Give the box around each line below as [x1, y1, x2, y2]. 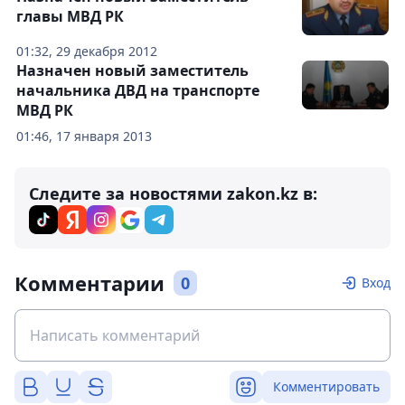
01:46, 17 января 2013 [16, 127, 152, 145]
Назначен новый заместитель [16, 61, 249, 80]
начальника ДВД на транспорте [16, 80, 259, 100]
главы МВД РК [16, 6, 124, 26]
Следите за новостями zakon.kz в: [29, 183, 317, 204]
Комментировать [273, 378, 380, 395]
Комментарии [14, 269, 165, 297]
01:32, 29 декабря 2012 [16, 42, 157, 60]
